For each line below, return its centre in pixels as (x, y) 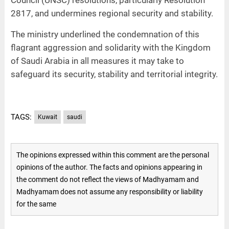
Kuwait (47, 117)
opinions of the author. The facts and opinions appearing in (109, 167)
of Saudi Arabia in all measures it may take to (97, 61)
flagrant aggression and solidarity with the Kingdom (110, 48)
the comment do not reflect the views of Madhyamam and (107, 179)
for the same (36, 204)
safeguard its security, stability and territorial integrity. (114, 74)
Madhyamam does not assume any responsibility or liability (109, 191)
